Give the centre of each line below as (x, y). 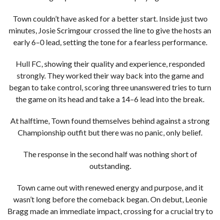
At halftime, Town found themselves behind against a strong (110, 121)
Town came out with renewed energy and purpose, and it (110, 187)
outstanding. (110, 166)
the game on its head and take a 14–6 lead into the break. (110, 99)
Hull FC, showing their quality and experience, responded (110, 64)
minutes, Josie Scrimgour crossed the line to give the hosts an (110, 30)
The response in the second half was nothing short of (110, 154)
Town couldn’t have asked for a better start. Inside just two (110, 18)
